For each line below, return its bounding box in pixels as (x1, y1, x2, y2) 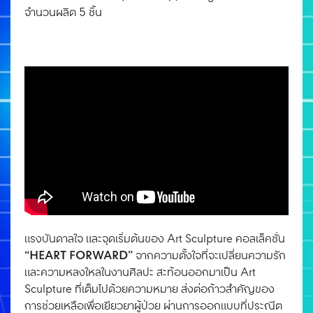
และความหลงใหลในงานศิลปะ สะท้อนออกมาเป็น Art (24, 265, 256, 282)
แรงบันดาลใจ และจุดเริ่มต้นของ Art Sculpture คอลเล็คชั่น (24, 231, 285, 249)
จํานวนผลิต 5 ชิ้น (24, 4, 102, 22)
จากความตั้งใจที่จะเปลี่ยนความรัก (133, 248, 286, 265)
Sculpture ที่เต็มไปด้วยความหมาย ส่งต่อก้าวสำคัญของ (24, 282, 275, 299)
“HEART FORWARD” (24, 247, 133, 265)
